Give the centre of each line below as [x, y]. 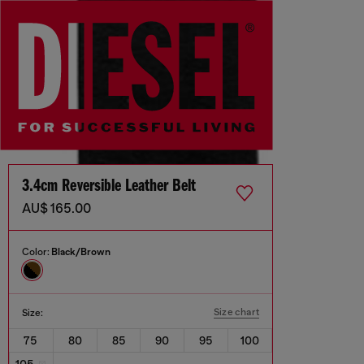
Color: [37, 252]
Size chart [236, 312]
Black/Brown [81, 252]
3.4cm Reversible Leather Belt [109, 187]
